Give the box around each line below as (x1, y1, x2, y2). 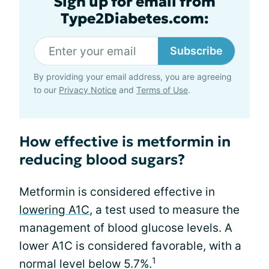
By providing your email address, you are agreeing (34, 71, 232, 82)
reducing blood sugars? (19, 151, 185, 169)
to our (34, 85, 59, 95)
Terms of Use (136, 85, 188, 95)
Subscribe (170, 44, 223, 57)
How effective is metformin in (19, 133, 231, 151)
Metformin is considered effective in (19, 185, 215, 199)
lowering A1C (19, 203, 89, 217)
